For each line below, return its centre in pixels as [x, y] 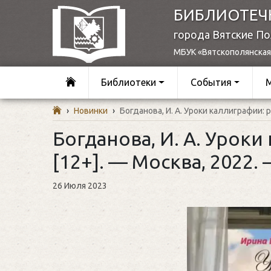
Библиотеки [129, 83]
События [211, 83]
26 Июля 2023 [80, 185]
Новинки [91, 110]
